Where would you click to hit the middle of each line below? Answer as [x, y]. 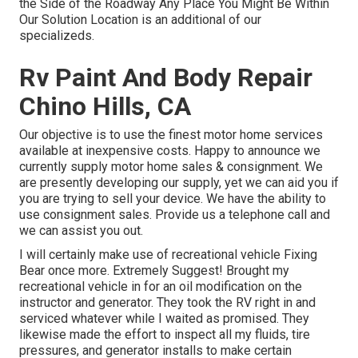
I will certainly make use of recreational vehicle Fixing [168, 255]
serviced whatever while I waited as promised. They [164, 319]
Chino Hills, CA [105, 107]
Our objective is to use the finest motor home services [171, 135]
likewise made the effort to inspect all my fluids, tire [165, 335]
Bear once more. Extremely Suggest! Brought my [154, 271]
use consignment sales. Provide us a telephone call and [175, 215]
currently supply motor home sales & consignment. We [171, 167]
